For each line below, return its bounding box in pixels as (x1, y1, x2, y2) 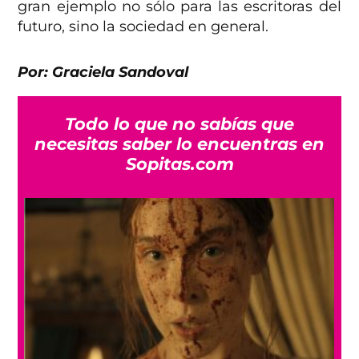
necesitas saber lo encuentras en (34, 134, 325, 155)
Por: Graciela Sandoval (18, 63, 189, 82)
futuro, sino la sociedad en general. (18, 18, 269, 36)
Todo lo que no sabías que (65, 114, 294, 135)
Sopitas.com (125, 154, 234, 175)
